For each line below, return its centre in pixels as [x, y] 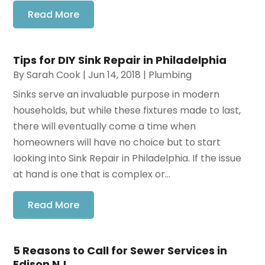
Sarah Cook [54, 75]
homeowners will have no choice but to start [117, 142]
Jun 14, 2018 [115, 75]
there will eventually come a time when [105, 126]
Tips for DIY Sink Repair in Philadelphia [120, 60]
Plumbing [170, 75]
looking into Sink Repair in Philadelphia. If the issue [127, 158]
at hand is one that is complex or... [92, 174]
